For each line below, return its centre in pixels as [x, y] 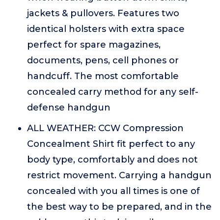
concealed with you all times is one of [113, 191]
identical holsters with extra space [106, 29]
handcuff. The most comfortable [103, 76]
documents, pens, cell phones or [103, 60]
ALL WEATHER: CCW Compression [105, 128]
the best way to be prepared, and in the [119, 207]
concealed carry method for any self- [113, 92]
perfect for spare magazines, [94, 45]
